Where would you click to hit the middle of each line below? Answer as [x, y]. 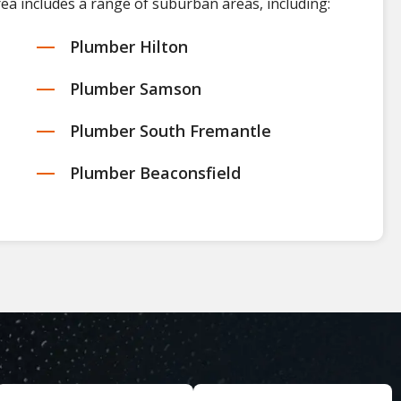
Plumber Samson [136, 88]
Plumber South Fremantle [171, 130]
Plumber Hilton [129, 46]
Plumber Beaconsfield [156, 172]
